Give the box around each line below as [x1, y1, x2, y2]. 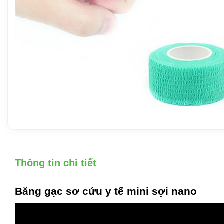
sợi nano [149, 185, 197, 197]
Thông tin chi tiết [15, 157, 96, 168]
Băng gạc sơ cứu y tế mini [15, 185, 149, 197]
